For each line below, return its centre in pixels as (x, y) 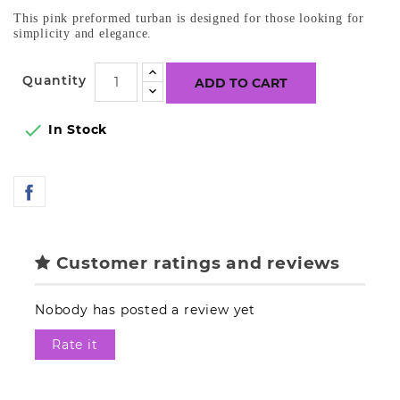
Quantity (54, 80)
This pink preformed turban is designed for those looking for (189, 18)
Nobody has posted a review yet (145, 309)
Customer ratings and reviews (196, 263)
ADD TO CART (242, 83)
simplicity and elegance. (83, 33)
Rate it (75, 344)
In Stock (76, 129)
